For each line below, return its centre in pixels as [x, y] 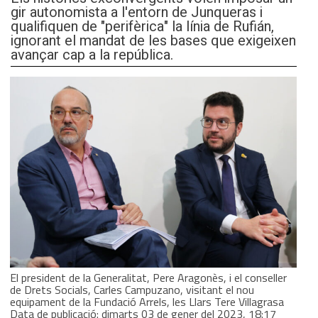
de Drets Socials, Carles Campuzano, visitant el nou [132, 289]
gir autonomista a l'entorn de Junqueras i [137, 12]
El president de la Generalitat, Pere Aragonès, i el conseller [148, 277]
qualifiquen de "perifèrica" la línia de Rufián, [142, 26]
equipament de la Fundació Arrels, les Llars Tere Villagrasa [147, 301]
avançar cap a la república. [92, 55]
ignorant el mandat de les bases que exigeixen [153, 40]
